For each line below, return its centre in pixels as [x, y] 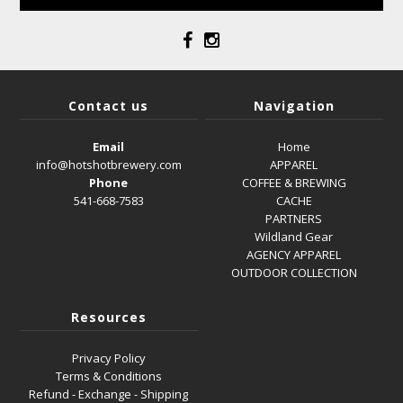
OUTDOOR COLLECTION [294, 272]
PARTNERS [294, 218]
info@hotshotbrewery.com [108, 164]
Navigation [294, 105]
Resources [108, 317]
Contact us [109, 105]
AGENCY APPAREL [294, 254]
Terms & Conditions [108, 376]
